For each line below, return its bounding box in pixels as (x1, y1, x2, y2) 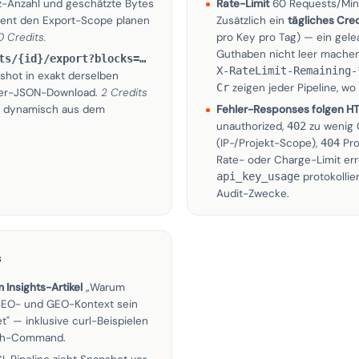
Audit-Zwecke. (216, 187, 289, 200)
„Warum (86, 280, 125, 294)
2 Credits (101, 86, 147, 99)
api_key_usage (216, 170, 300, 183)
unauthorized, (216, 119, 287, 133)
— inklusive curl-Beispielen (10, 314, 148, 328)
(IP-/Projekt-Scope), (216, 136, 321, 150)
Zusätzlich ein (216, 14, 288, 27)
